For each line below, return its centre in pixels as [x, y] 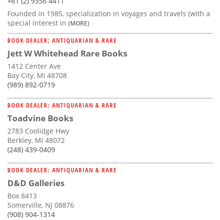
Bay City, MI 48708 [37, 75]
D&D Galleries [36, 183]
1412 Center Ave [34, 66]
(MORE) [79, 23]
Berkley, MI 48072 [36, 140]
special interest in [38, 23]
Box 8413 [22, 195]
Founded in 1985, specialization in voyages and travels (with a [109, 13]
